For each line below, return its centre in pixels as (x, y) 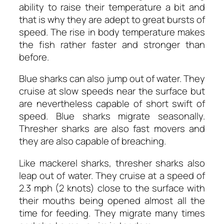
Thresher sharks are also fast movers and (112, 129)
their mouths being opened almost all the (112, 200)
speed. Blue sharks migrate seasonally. (112, 116)
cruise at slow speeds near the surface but (112, 91)
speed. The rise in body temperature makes (112, 32)
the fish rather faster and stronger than (112, 44)
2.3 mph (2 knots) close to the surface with (112, 188)
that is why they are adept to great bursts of (112, 19)
